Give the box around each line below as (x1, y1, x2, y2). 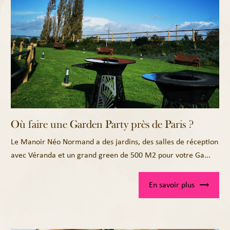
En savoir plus (148, 179, 195, 190)
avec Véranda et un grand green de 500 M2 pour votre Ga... (11, 149, 211, 161)
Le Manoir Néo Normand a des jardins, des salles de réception (11, 136, 219, 147)
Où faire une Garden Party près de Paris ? (11, 118, 194, 131)
